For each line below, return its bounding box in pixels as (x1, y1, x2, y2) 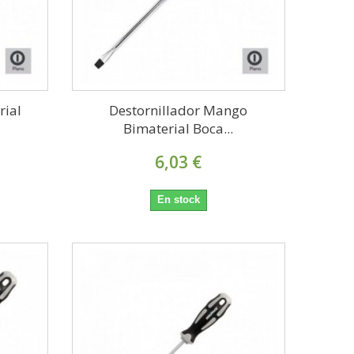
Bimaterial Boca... (123, 119, 234, 138)
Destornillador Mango (109, 101, 248, 120)
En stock (156, 194, 200, 206)
